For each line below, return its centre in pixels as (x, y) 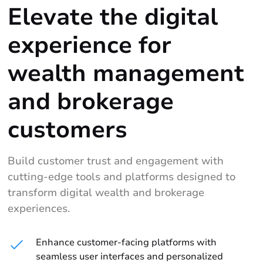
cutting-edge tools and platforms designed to (122, 176)
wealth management (126, 73)
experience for (90, 45)
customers (68, 129)
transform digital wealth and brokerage (106, 192)
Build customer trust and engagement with (116, 161)
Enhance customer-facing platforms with (127, 242)
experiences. (39, 208)
